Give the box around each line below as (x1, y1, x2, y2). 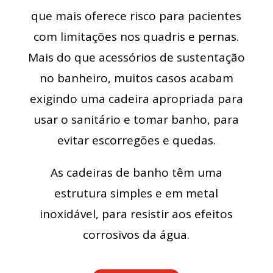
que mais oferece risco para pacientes (31, 8, 242, 24)
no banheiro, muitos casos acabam (39, 70, 233, 87)
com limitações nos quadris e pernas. (34, 29, 239, 45)
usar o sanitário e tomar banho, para (34, 112, 239, 128)
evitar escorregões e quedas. (57, 132, 216, 149)
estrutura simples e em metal (54, 185, 219, 202)
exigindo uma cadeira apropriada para (29, 91, 243, 107)
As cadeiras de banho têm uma (50, 165, 222, 181)
